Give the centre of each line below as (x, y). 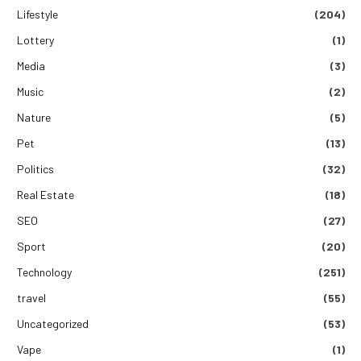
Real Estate (46, 194)
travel (31, 297)
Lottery (35, 39)
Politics (35, 168)
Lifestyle (37, 14)
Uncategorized (53, 323)
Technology (44, 272)
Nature (34, 117)
